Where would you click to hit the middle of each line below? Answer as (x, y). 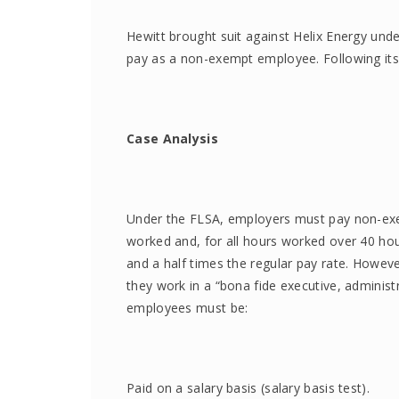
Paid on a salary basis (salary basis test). (248, 388)
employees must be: (187, 308)
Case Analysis (172, 138)
